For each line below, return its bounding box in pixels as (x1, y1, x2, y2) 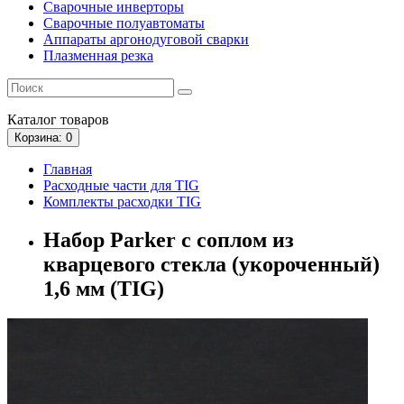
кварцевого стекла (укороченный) (43, 252, 380, 276)
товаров (57, 111, 109, 127)
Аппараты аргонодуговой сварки (43, 31, 249, 47)
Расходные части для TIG (43, 177, 199, 193)
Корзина (14, 130, 59, 144)
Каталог (7, 111, 57, 127)
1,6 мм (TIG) (43, 276, 164, 300)
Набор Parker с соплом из (43, 227, 294, 252)
